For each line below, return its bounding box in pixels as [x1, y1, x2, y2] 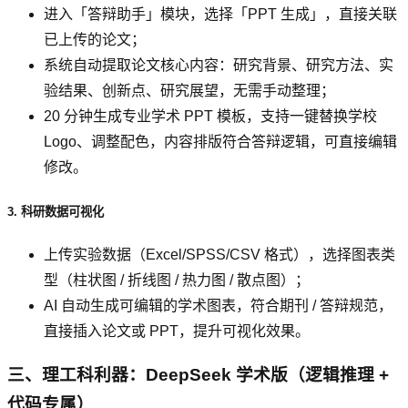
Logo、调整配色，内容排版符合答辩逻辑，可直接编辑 [44, 134, 397, 150]
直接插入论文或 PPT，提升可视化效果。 [44, 322, 310, 339]
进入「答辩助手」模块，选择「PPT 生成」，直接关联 [44, 6, 397, 23]
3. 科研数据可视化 [7, 204, 104, 219]
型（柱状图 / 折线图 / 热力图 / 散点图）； [44, 271, 310, 288]
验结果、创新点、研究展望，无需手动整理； [44, 83, 335, 99]
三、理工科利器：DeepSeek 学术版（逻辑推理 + [7, 365, 389, 385]
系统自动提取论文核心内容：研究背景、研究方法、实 [44, 57, 393, 74]
